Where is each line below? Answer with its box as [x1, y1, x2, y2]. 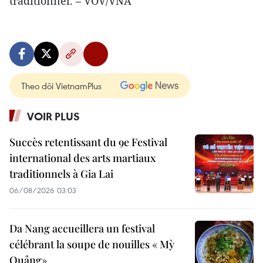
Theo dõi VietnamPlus [21, 80, 102, 92]
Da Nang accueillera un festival [9, 221, 155, 235]
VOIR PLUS [27, 109, 80, 123]
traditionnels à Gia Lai [9, 167, 113, 181]
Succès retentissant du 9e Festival [9, 135, 167, 149]
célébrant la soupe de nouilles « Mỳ [9, 237, 174, 251]
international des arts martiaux [9, 151, 156, 165]
